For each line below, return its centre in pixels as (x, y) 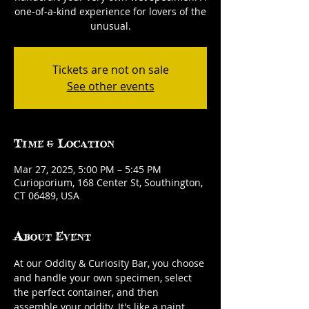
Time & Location (64, 142)
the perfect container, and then (88, 292)
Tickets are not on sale (110, 70)
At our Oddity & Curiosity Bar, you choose (110, 263)
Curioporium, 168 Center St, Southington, (108, 182)
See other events (110, 86)
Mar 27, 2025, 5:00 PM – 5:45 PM (88, 169)
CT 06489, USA (47, 196)
